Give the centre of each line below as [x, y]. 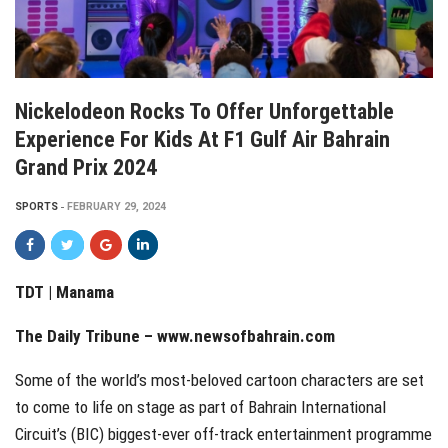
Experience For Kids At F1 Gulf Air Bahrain [202, 139]
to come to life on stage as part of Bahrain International [200, 406]
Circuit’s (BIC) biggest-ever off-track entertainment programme [223, 433]
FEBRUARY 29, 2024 [116, 206]
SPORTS [36, 206]
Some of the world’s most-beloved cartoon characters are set [219, 379]
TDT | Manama [180, 291]
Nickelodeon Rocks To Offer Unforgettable [204, 111]
